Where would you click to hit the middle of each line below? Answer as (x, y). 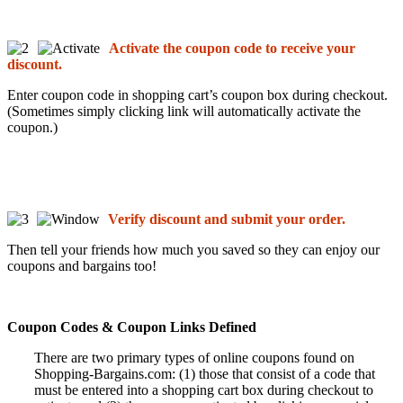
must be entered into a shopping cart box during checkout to (204, 390)
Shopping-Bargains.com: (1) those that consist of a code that (205, 374)
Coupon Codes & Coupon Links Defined (132, 327)
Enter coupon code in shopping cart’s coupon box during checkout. (197, 95)
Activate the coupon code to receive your (232, 49)
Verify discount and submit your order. (227, 219)
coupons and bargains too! (82, 266)
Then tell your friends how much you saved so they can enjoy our (193, 250)
